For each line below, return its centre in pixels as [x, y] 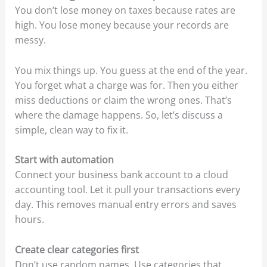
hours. [29, 220]
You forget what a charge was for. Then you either [126, 85]
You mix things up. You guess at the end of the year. [131, 70]
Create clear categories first [77, 249]
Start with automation [64, 160]
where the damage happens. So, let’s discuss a [119, 115]
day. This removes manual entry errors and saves [125, 205]
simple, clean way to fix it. [71, 130]
